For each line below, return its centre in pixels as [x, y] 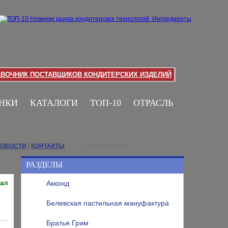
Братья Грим [67, 223]
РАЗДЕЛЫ [44, 165]
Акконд [58, 183]
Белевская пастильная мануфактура [108, 203]
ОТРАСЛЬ [153, 103]
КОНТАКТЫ [48, 146]
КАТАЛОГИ [54, 103]
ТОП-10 [106, 103]
